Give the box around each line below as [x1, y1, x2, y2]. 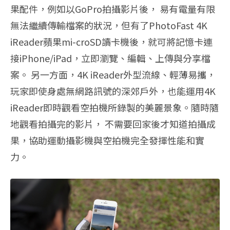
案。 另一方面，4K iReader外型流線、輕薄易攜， [10, 68, 216, 82]
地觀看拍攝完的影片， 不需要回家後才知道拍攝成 [10, 117, 216, 131]
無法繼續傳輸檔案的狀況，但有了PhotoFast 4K [10, 18, 207, 32]
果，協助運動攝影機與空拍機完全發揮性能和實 [10, 133, 204, 147]
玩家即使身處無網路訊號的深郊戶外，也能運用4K [10, 84, 216, 98]
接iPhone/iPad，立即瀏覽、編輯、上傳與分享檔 [10, 51, 210, 65]
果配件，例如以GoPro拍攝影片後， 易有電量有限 [10, 2, 215, 16]
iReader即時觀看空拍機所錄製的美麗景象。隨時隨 [10, 101, 219, 114]
